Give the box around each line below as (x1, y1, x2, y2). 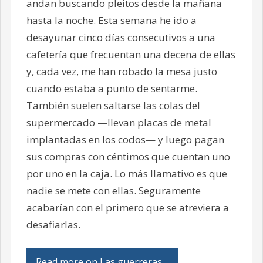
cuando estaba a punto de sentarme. (26, 81, 197, 95)
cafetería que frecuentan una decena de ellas (26, 47, 235, 61)
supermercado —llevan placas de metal (26, 115, 211, 129)
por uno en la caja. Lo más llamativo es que (26, 166, 227, 180)
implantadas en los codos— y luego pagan (26, 132, 224, 146)
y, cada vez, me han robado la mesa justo (26, 64, 217, 78)
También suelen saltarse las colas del (26, 98, 200, 112)
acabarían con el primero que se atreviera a (26, 200, 229, 214)
